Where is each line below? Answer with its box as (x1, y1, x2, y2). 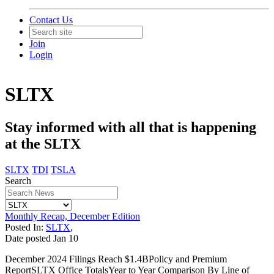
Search (5, 175, 31, 186)
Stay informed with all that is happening (5, 119, 256, 135)
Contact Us (29, 15, 73, 25)
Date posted (5, 232, 51, 243)
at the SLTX (5, 135, 81, 152)
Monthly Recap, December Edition (5, 210, 140, 221)
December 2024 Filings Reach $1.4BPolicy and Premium (5, 253, 227, 264)
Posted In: (5, 221, 46, 232)
